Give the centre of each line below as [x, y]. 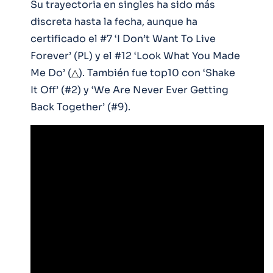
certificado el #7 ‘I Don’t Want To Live [123, 38]
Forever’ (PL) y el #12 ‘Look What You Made [135, 55]
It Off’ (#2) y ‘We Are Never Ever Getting [129, 90]
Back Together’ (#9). [80, 107]
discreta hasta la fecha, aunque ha [114, 21]
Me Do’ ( [51, 73]
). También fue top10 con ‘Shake [157, 73]
